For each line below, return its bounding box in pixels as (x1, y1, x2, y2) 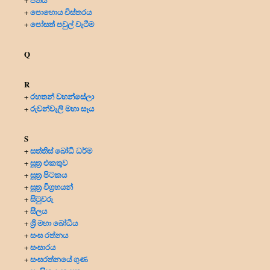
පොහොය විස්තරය (30, 5, 92, 17)
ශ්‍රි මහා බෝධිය (30, 216, 78, 228)
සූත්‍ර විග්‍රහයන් (30, 180, 73, 192)
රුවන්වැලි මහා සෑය (30, 102, 94, 114)
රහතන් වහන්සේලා (30, 90, 94, 102)
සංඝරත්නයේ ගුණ (30, 253, 88, 265)
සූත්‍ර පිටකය (30, 168, 67, 180)
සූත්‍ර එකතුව (30, 156, 67, 168)
